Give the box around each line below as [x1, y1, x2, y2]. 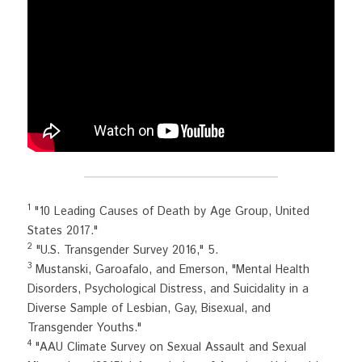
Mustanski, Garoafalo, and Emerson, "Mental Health [32, 261, 309, 278]
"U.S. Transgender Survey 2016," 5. [32, 242, 218, 259]
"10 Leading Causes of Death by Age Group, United [31, 203, 309, 220]
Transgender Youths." [27, 319, 141, 336]
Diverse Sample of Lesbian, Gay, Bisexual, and [27, 300, 271, 317]
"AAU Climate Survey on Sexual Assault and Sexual [32, 339, 306, 356]
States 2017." [27, 222, 98, 239]
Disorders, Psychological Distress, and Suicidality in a [27, 280, 309, 297]
